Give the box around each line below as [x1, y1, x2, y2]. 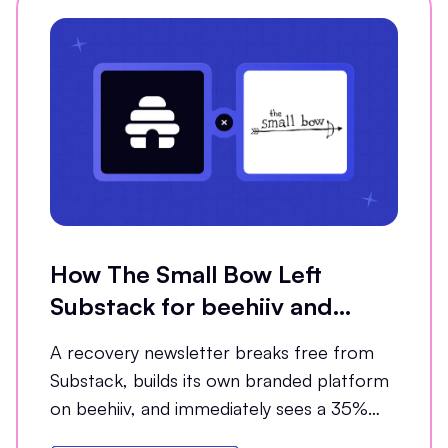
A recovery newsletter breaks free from [50, 341, 374, 364]
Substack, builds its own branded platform [50, 369, 389, 392]
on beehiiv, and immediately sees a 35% [50, 397, 368, 420]
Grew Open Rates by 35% [50, 323, 345, 354]
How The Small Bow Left [50, 259, 322, 290]
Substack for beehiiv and [50, 291, 332, 322]
